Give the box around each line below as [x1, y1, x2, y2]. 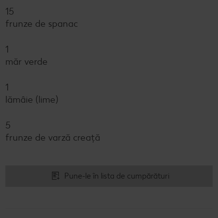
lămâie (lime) [5, 94, 58, 106]
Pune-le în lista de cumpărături [64, 171, 169, 181]
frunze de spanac [5, 18, 78, 30]
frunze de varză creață [5, 132, 100, 144]
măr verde [5, 56, 48, 68]
